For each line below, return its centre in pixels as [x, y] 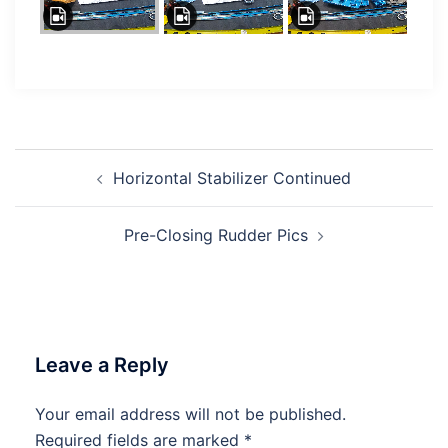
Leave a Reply [102, 365]
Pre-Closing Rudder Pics [216, 235]
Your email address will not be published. [190, 414]
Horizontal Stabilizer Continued [232, 178]
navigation [75, 189]
